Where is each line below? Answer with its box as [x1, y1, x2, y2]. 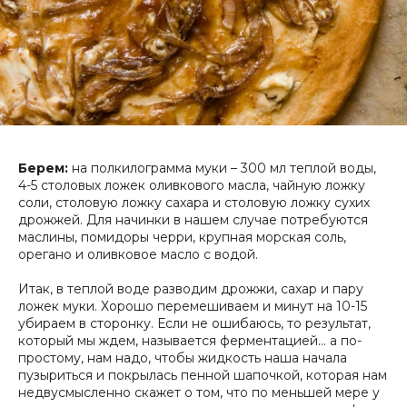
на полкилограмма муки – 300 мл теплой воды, [68, 160, 376, 177]
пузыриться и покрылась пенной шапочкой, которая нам [18, 367, 387, 384]
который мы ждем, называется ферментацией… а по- [18, 333, 362, 350]
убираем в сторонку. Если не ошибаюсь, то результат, [18, 315, 371, 333]
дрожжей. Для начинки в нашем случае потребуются [18, 212, 368, 229]
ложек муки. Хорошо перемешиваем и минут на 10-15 [18, 298, 367, 315]
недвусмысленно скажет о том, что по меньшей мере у [18, 384, 380, 402]
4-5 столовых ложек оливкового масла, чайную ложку [18, 177, 365, 194]
